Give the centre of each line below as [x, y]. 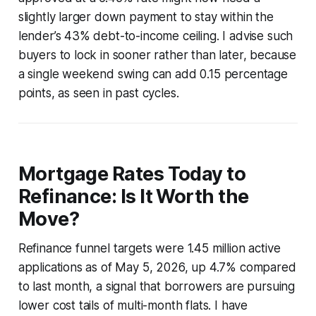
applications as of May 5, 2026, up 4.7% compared [157, 267]
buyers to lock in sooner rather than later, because [157, 55]
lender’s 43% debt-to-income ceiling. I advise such [156, 36]
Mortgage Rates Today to [132, 174]
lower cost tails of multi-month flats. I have [133, 305]
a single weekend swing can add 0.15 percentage [153, 74]
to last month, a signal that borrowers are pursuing [157, 286]
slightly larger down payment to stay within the [146, 17]
